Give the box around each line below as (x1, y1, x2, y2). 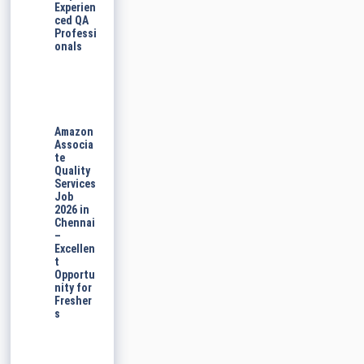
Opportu (54, 268, 96, 282)
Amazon (54, 125, 94, 139)
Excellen (54, 242, 96, 256)
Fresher (54, 294, 93, 308)
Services (54, 177, 97, 191)
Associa (54, 138, 94, 152)
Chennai (54, 216, 96, 230)
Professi (54, 27, 97, 41)
